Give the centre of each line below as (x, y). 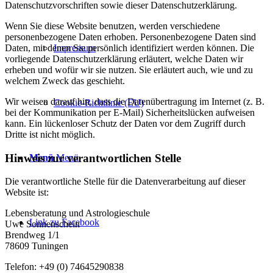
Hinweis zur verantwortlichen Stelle (93, 158)
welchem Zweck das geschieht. (65, 81)
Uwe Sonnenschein (42, 224)
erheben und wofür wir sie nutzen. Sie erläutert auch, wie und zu (129, 70)
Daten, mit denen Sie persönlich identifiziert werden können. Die (129, 48)
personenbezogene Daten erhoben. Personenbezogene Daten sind (130, 37)
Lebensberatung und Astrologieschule (77, 213)
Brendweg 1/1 (32, 235)
